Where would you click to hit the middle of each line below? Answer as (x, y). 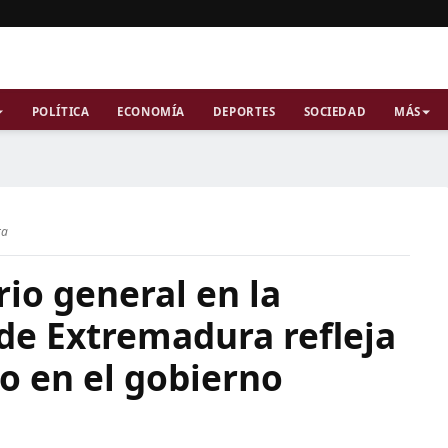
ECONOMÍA (151, 111)
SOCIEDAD (335, 111)
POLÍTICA (60, 111)
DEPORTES (244, 111)
